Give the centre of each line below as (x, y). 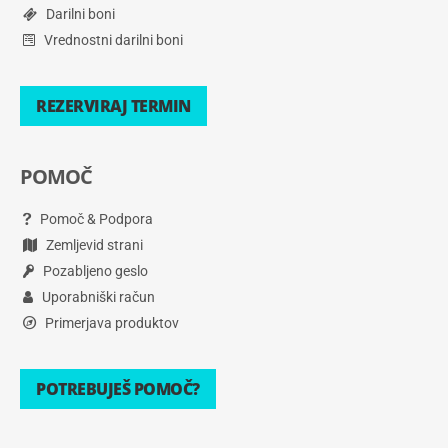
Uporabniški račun (97, 296)
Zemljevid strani (93, 244)
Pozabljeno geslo (94, 270)
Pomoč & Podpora (95, 218)
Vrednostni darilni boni (112, 39)
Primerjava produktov (110, 322)
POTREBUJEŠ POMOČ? (118, 388)
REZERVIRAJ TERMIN (113, 105)
